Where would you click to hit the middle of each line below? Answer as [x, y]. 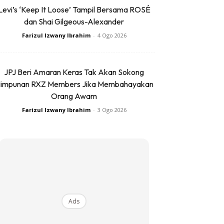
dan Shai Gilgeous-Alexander [74, 22]
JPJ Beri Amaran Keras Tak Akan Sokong [74, 72]
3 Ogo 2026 [112, 110]
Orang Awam [74, 96]
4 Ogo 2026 [112, 35]
